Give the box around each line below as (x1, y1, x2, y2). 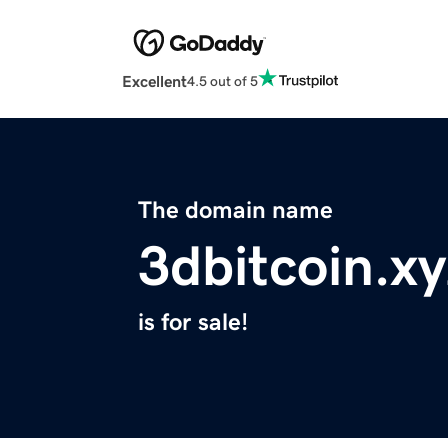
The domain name (138, 198, 333, 223)
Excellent (122, 73, 187, 90)
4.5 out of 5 (187, 73, 258, 88)
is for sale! (138, 310, 248, 335)
